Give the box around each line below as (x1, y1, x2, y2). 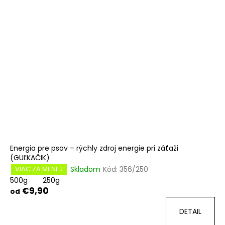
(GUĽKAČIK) (10, 153, 50, 163)
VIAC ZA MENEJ (15, 164, 63, 174)
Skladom (70, 164, 100, 174)
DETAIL (179, 206, 201, 217)
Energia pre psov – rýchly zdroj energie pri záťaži (10, 143, 178, 154)
